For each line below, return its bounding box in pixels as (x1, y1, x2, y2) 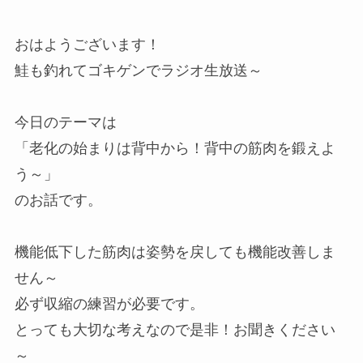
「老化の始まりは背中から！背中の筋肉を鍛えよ (14, 140, 335, 157)
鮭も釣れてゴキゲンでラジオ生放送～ (14, 62, 263, 79)
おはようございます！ (14, 36, 160, 53)
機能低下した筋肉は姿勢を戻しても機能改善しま (14, 244, 335, 261)
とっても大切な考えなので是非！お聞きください (14, 322, 335, 339)
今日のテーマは (14, 114, 117, 131)
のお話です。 (14, 192, 102, 209)
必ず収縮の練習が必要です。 (14, 296, 204, 313)
